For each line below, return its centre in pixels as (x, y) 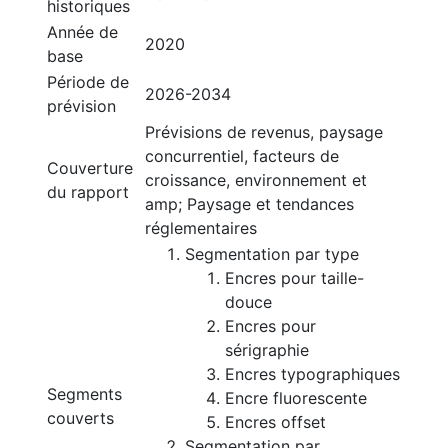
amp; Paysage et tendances (249, 204)
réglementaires (201, 228)
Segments (84, 394)
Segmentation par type (272, 254)
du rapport (88, 192)
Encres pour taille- (294, 278)
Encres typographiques (312, 374)
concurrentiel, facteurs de (242, 156)
